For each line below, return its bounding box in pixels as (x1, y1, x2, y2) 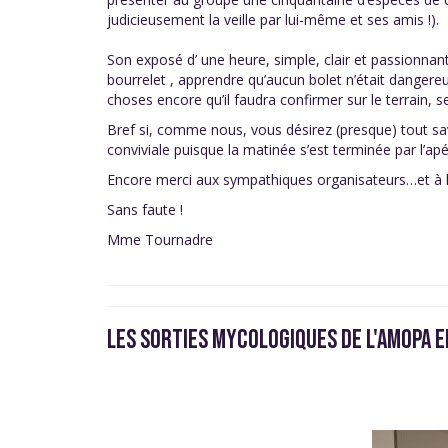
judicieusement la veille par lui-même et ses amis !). (107, 10, 439, 30)
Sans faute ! (107, 199, 183, 219)
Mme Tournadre (107, 229, 213, 249)
